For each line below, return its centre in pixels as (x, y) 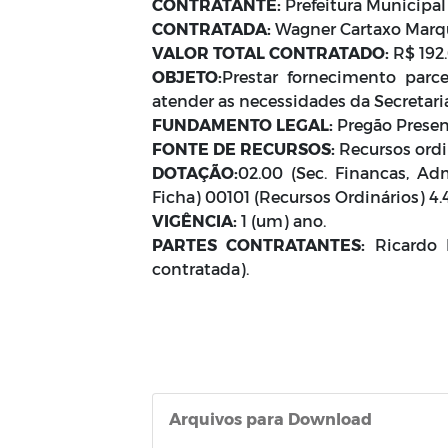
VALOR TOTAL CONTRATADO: (270, 52)
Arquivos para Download (270, 418)
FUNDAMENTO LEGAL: (242, 124)
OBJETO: (187, 76)
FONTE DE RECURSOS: (243, 148)
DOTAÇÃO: (195, 172)
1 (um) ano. (285, 220)
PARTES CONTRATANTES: (259, 244)
